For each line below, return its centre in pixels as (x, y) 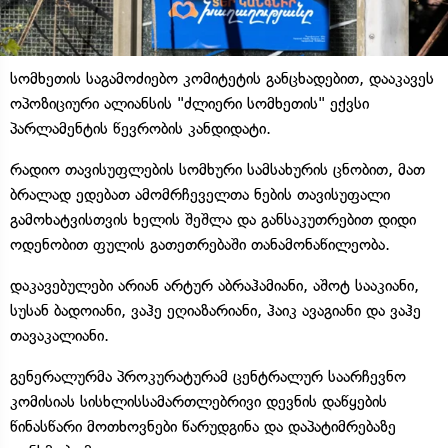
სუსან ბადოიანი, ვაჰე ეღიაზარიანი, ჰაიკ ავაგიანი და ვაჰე (215, 310)
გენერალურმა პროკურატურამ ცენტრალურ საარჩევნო (208, 376)
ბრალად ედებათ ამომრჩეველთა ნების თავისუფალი (200, 194)
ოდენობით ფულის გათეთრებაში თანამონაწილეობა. (200, 244)
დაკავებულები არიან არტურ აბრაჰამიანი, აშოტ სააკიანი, (214, 285)
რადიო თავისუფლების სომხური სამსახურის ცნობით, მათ (217, 169)
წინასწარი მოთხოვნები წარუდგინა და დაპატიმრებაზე (203, 426)
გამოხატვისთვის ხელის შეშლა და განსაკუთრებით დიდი (213, 219)
